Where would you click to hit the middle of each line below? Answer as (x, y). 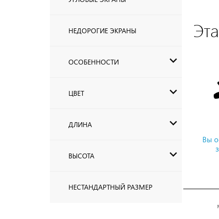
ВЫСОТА (81, 156)
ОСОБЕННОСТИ (94, 62)
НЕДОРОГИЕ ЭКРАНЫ (102, 31)
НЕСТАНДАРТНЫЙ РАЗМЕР (110, 187)
